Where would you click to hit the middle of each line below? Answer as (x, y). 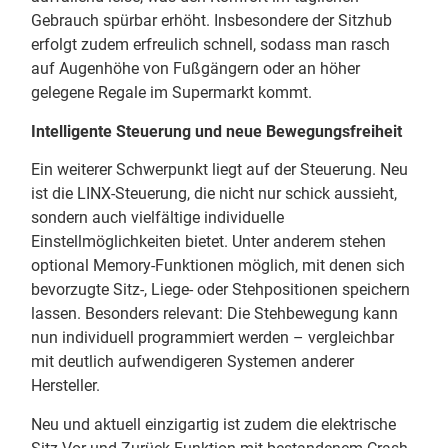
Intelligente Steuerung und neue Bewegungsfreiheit (217, 131)
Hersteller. (66, 386)
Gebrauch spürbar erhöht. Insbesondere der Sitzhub (212, 21)
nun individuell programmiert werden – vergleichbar (213, 338)
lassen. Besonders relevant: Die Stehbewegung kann (215, 314)
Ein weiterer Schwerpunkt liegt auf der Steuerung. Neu (220, 170)
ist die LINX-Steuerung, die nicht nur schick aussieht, (214, 194)
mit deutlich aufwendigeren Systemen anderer (193, 362)
